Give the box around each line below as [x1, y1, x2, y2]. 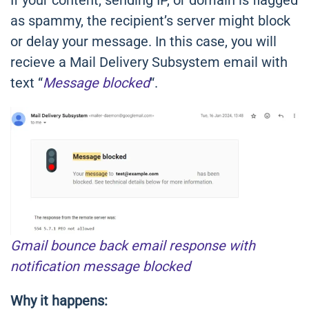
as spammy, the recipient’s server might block [10, 12, 290, 30]
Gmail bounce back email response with [10, 237, 255, 255]
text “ [10, 74, 43, 92]
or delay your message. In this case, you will [10, 33, 277, 50]
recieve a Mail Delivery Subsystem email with [10, 54, 288, 71]
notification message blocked [10, 258, 190, 275]
